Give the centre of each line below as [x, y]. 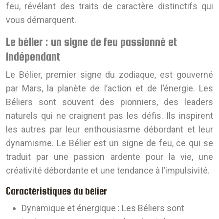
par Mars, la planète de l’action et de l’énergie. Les [109, 88]
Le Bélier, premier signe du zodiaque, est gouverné [109, 75]
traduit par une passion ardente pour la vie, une [109, 157]
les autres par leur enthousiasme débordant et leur [109, 130]
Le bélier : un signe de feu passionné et [91, 42]
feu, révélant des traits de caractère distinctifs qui [109, 6]
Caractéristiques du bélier [56, 191]
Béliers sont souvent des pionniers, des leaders [109, 102]
